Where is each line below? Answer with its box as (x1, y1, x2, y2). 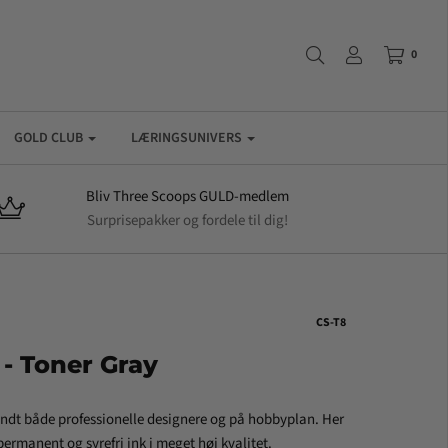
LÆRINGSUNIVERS (131, 128, 242, 148)
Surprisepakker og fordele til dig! (87, 210, 288, 231)
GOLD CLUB (14, 128, 83, 148)
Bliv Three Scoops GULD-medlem (86, 186, 289, 207)
